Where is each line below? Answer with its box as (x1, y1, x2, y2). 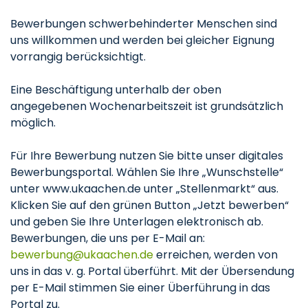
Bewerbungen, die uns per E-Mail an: (10, 230, 205, 246)
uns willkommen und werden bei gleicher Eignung (10, 32, 274, 48)
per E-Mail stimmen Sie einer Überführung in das (10, 280, 270, 296)
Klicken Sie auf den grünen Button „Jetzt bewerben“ (10, 197, 289, 213)
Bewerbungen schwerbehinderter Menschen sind (10, 16, 277, 32)
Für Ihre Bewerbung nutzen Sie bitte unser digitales (10, 148, 283, 164)
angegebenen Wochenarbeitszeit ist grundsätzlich (10, 98, 283, 114)
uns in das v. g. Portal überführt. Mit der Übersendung (10, 263, 294, 279)
